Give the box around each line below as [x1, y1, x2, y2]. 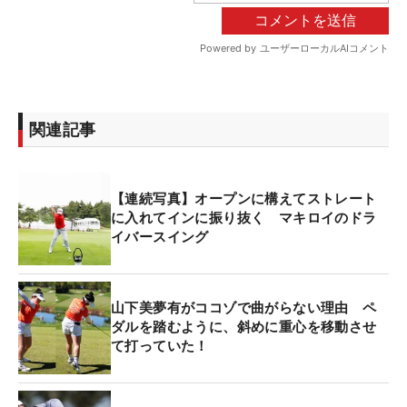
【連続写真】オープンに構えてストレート [111, 191, 377, 208]
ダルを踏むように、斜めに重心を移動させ [111, 319, 377, 336]
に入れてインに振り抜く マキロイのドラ [111, 210, 377, 227]
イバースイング [111, 229, 209, 246]
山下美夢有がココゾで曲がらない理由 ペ [111, 300, 377, 317]
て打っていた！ [111, 338, 209, 355]
